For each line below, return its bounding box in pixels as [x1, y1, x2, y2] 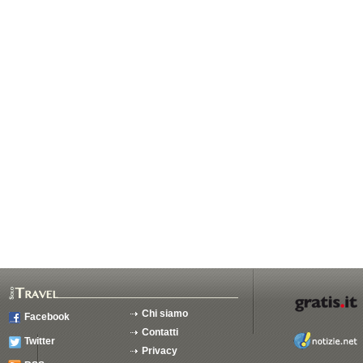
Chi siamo [142, 308, 188, 319]
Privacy [142, 345, 177, 357]
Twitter [24, 335, 55, 347]
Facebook [24, 311, 70, 322]
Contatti [142, 327, 178, 338]
